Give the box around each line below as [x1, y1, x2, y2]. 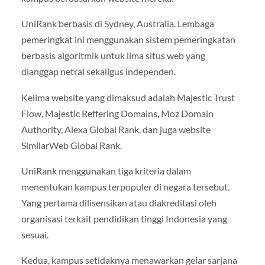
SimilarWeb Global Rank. [21, 139, 122, 151]
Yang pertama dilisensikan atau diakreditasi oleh [21, 196, 216, 208]
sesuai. [21, 228, 49, 240]
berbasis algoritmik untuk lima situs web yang [21, 50, 205, 62]
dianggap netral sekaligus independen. [21, 66, 176, 77]
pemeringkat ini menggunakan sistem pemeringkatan [21, 34, 235, 46]
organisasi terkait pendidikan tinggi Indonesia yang [21, 212, 227, 224]
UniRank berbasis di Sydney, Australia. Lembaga [21, 18, 214, 30]
